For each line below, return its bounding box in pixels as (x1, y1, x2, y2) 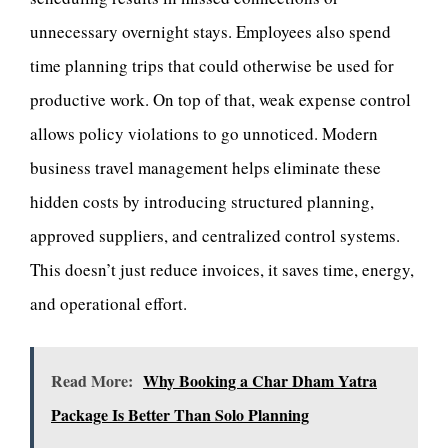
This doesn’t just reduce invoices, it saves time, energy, (30, 258, 414, 282)
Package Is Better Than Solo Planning (51, 402, 309, 426)
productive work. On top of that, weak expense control (30, 88, 411, 112)
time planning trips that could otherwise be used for (30, 54, 394, 78)
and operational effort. (30, 292, 187, 316)
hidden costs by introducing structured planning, (30, 190, 374, 214)
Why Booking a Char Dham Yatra (143, 368, 377, 392)
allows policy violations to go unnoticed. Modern (30, 122, 378, 146)
